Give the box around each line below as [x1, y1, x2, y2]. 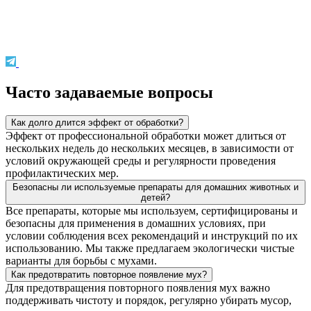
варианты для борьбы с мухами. [6, 255, 157, 267]
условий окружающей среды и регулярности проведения [6, 155, 276, 167]
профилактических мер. [6, 167, 119, 180]
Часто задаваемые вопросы [6, 83, 213, 101]
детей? [141, 192, 170, 203]
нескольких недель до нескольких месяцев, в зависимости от [6, 142, 294, 155]
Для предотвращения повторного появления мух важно [6, 282, 270, 294]
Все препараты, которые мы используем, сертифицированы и [6, 205, 298, 217]
